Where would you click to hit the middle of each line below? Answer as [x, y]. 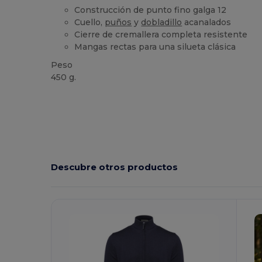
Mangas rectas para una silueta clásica [155, 46]
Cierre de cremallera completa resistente [161, 34]
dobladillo [162, 22]
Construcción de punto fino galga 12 [151, 10]
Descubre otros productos [115, 167]
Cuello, [90, 22]
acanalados [207, 22]
